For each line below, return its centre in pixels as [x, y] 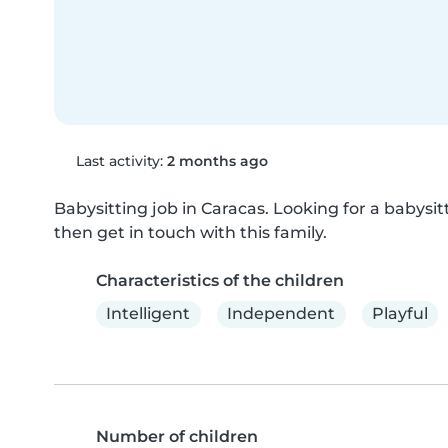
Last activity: [119, 160]
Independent [281, 314]
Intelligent [148, 314]
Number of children [177, 436]
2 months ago [217, 160]
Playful [399, 314]
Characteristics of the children [220, 280]
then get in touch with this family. [190, 232]
